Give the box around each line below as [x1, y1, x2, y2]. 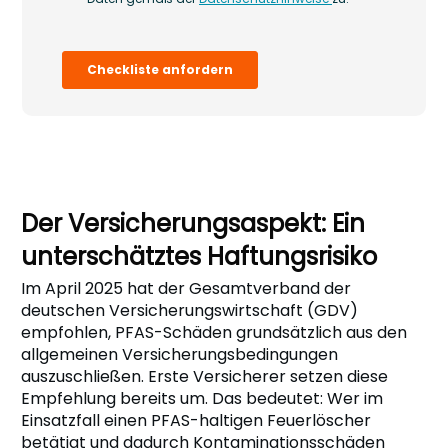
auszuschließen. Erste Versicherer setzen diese [21, 364, 388, 388]
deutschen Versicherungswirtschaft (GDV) [21, 298, 358, 322]
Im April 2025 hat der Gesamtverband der [21, 276, 351, 300]
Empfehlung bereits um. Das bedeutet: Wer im [21, 386, 383, 410]
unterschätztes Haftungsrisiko [21, 239, 377, 273]
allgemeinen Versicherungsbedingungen [21, 342, 338, 366]
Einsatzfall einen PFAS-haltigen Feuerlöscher [21, 408, 371, 432]
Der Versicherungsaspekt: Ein [21, 206, 365, 240]
